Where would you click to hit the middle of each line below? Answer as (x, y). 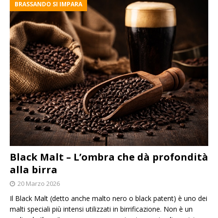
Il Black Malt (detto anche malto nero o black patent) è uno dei (109, 199)
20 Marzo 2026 (39, 184)
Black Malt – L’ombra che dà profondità (109, 157)
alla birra (34, 170)
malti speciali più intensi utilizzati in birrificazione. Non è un (101, 209)
